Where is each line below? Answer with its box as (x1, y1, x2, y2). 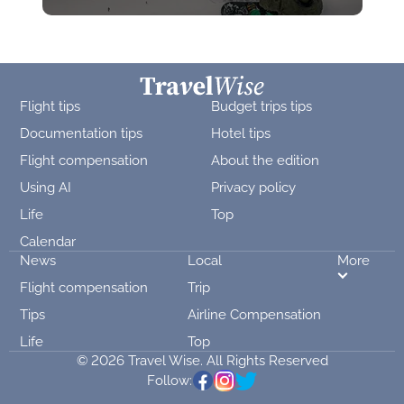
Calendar (20, 234, 76, 250)
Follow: (147, 372, 192, 389)
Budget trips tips (211, 98, 312, 115)
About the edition (211, 152, 319, 169)
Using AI (20, 179, 71, 196)
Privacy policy (211, 179, 296, 196)
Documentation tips (20, 125, 142, 142)
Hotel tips (211, 125, 271, 142)
